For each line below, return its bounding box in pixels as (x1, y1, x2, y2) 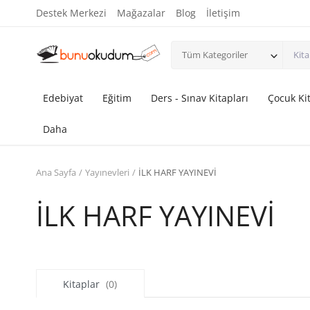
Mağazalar (117, 6, 165, 19)
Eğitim (102, 91, 131, 104)
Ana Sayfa (36, 166, 76, 179)
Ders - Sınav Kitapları (151, 91, 248, 104)
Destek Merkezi (36, 6, 107, 19)
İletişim (206, 6, 240, 19)
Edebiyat (43, 91, 83, 104)
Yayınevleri (85, 166, 129, 179)
